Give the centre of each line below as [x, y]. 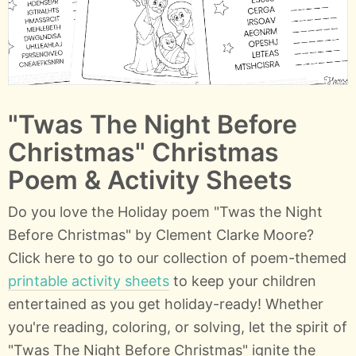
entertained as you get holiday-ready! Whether [166, 304]
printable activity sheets [89, 281]
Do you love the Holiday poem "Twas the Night [165, 211]
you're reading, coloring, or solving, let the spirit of [178, 327]
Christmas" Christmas [143, 152]
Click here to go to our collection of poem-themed [177, 257]
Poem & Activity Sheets [150, 180]
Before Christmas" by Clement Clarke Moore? [161, 234]
